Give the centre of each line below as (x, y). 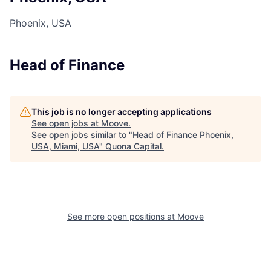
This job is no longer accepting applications (122, 112)
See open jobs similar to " (82, 135)
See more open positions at (122, 217)
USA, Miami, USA (65, 146)
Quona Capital (133, 146)
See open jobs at (66, 123)
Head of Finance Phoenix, (183, 135)
